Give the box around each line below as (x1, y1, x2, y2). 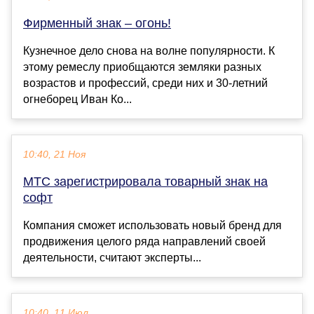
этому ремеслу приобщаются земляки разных (23, 60, 261, 73)
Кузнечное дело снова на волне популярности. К (23, 44, 275, 57)
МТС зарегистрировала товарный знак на (23, 174, 268, 189)
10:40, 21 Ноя (23, 149, 86, 160)
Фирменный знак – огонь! (23, 15, 171, 30)
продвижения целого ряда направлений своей (23, 235, 266, 247)
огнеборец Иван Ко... (23, 93, 132, 105)
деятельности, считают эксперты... (23, 251, 201, 264)
